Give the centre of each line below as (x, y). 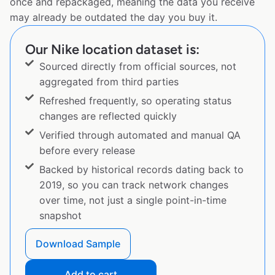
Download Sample (78, 244)
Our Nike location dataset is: (112, 50)
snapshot (60, 216)
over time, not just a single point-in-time (133, 200)
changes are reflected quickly (108, 116)
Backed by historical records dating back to (141, 170)
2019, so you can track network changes (134, 185)
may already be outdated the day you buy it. (114, 17)
